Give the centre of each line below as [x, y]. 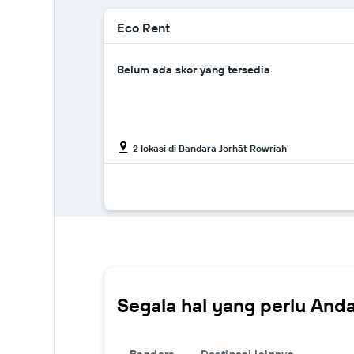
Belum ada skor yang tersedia [194, 70]
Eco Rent [143, 28]
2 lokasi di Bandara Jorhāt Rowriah [210, 148]
